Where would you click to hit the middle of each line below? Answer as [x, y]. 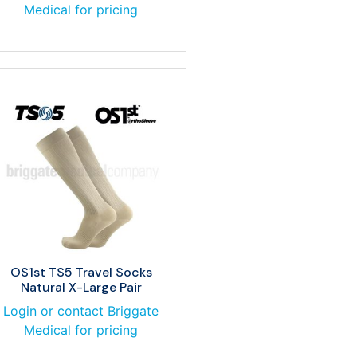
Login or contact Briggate [81, 311]
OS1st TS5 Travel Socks [81, 272]
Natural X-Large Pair [81, 287]
